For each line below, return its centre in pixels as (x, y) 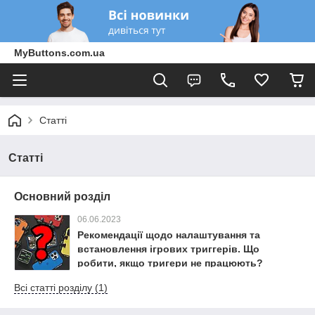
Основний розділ (62, 197)
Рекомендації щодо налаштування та (169, 235)
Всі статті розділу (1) (61, 288)
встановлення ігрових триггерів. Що (168, 249)
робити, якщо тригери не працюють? (170, 263)
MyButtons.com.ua (59, 53)
